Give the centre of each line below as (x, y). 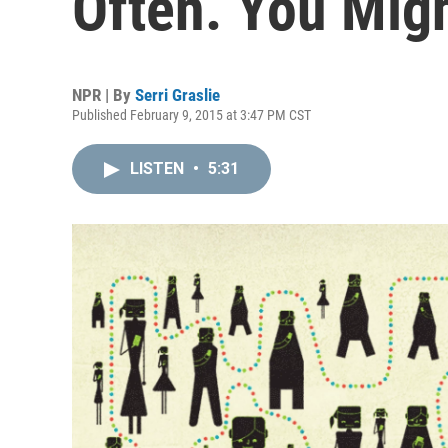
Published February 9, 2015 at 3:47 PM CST (191, 115)
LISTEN (159, 168)
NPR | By (103, 95)
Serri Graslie (177, 95)
